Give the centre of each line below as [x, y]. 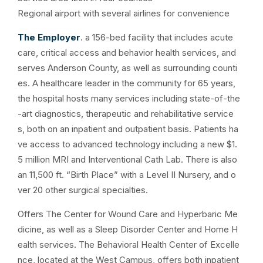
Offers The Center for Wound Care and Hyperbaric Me [128, 214]
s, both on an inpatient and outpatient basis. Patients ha [128, 129]
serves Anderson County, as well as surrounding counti [127, 68]
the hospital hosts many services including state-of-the [129, 98]
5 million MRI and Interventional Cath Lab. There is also [127, 159]
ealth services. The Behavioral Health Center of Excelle [129, 245]
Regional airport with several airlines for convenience [124, 13]
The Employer [49, 37]
